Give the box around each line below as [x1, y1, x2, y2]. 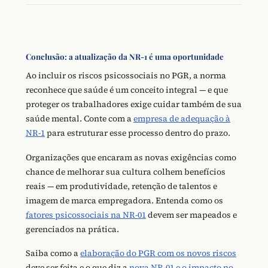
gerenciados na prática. [26, 223, 119, 235]
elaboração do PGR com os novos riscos [80, 247, 236, 260]
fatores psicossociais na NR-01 [26, 208, 146, 221]
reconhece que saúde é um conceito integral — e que [26, 83, 228, 96]
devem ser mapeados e [146, 208, 237, 221]
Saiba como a [26, 247, 80, 260]
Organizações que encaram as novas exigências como [26, 151, 236, 163]
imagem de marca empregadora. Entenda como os [26, 194, 223, 206]
